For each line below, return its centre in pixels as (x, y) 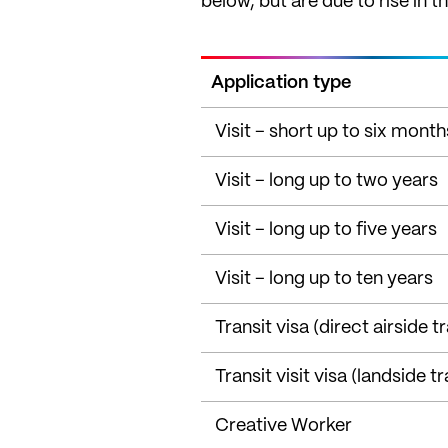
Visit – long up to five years (326, 229)
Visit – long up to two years (326, 180)
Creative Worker (283, 425)
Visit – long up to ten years (324, 278)
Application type (281, 82)
